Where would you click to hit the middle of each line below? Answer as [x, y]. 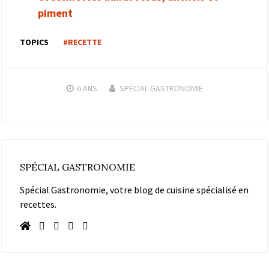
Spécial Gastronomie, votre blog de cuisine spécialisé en [134, 189]
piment [55, 13]
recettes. [38, 204]
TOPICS [34, 42]
